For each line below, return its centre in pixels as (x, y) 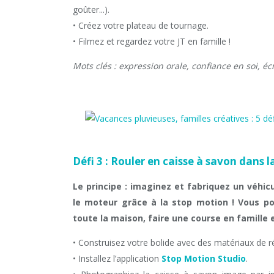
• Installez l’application (117, 258)
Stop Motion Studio (204, 258)
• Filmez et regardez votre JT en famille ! (152, 41)
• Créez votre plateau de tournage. (141, 25)
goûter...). (91, 9)
